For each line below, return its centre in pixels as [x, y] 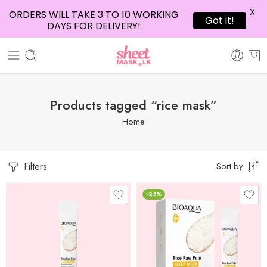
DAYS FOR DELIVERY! [94, 26]
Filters [34, 167]
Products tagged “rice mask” [133, 105]
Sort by [229, 166]
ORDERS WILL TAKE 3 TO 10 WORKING [94, 15]
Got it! [220, 20]
